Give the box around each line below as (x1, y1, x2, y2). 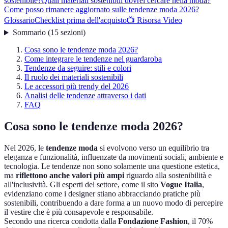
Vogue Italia (160, 180, 202, 189)
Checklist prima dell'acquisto (35, 16, 127, 25)
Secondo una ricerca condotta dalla (4, 217, 118, 226)
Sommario (12, 28, 46, 37)
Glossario (4, 16, 35, 25)
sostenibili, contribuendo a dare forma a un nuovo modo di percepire (4, 198, 223, 208)
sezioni (60, 28, 83, 37)
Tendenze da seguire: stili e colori (24, 64, 131, 73)
